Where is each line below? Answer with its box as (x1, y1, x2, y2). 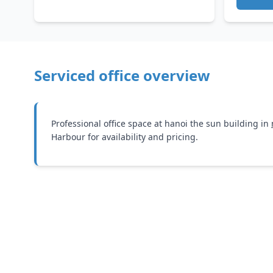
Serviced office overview (34, 65, 210, 85)
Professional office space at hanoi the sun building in (51, 118, 271, 129)
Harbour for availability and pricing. (51, 131, 198, 143)
